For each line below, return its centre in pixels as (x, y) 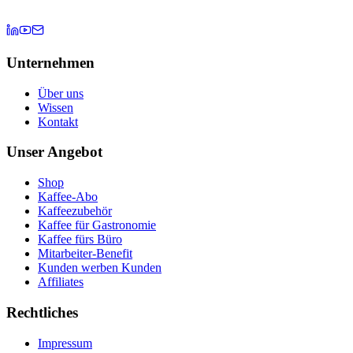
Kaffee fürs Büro (80, 240)
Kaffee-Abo (68, 197)
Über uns (61, 93)
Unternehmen (50, 63)
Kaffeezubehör (75, 211)
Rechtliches (42, 312)
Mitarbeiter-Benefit (85, 254)
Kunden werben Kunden (100, 268)
